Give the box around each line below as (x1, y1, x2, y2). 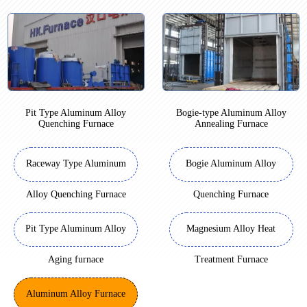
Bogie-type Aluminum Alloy (175, 108, 286, 119)
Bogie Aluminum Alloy (186, 158, 277, 169)
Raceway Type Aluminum (25, 158, 126, 169)
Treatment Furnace (194, 254, 268, 265)
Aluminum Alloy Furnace (26, 288, 126, 299)
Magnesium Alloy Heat (186, 223, 276, 234)
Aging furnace (48, 254, 104, 265)
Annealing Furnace (194, 119, 268, 130)
